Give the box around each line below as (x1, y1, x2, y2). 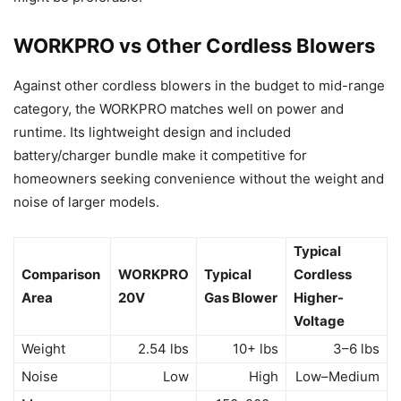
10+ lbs (233, 340, 278, 358)
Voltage (294, 312, 345, 330)
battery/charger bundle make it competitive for (13, 147, 307, 165)
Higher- (294, 289, 344, 307)
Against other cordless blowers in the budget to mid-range (13, 77, 385, 95)
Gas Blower (204, 289, 277, 307)
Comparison (21, 266, 100, 284)
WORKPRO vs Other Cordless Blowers (13, 34, 375, 58)
